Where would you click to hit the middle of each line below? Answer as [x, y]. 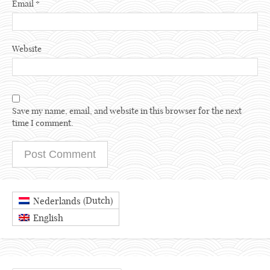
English [48, 218]
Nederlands [57, 201]
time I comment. [43, 123]
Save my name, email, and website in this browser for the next [127, 111]
